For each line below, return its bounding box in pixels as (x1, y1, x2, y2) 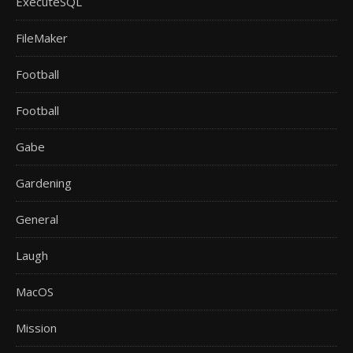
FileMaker (16, 29, 68, 46)
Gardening (16, 174, 72, 191)
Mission (16, 319, 57, 336)
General (16, 210, 58, 227)
